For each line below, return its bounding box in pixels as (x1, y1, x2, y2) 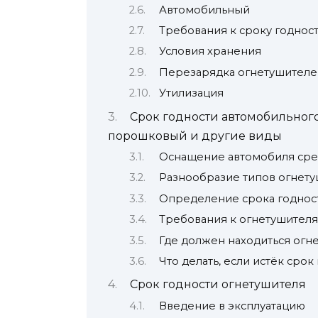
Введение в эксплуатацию (158, 299, 305, 312)
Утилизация (158, 87, 224, 100)
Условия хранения (158, 45, 261, 58)
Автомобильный (158, 3, 250, 16)
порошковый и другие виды (108, 128, 282, 143)
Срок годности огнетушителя (129, 278, 306, 292)
